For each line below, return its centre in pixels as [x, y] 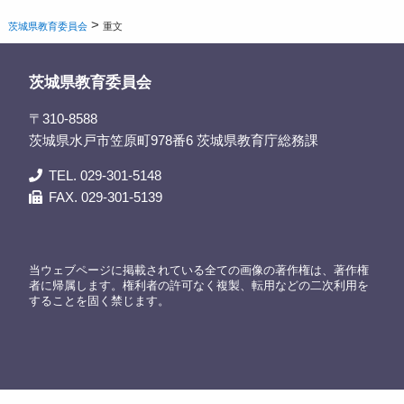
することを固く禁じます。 [99, 300]
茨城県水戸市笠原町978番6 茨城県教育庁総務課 [173, 140]
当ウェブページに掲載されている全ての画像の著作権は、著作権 [198, 270]
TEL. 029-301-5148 [106, 175]
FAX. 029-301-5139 [106, 197]
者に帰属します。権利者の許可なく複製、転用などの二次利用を [198, 285]
